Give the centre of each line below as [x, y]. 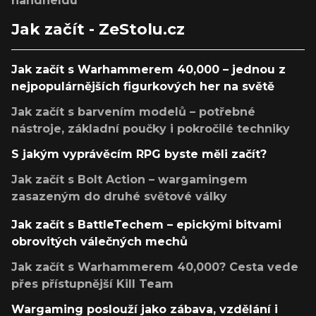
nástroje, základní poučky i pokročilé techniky [151, 128]
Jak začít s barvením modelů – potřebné [133, 111]
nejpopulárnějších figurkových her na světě [143, 86]
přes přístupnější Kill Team [92, 284]
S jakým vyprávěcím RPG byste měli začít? [139, 154]
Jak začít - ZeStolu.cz [98, 29]
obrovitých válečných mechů [99, 241]
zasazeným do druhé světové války [119, 196]
